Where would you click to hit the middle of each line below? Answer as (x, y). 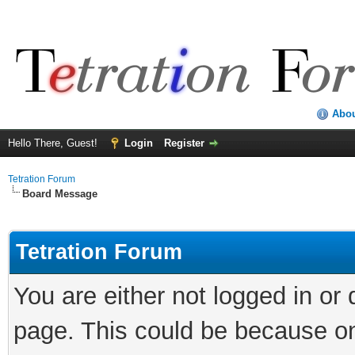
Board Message (60, 194)
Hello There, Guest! (54, 143)
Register (184, 143)
